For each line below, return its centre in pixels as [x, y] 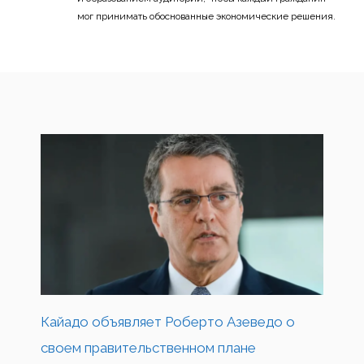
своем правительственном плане [148, 348]
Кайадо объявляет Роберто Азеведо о [168, 322]
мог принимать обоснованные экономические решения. [206, 16]
